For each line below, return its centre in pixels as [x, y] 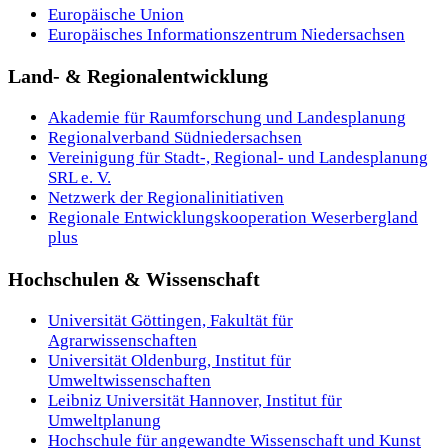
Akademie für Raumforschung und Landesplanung [227, 118]
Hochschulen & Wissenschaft [134, 279]
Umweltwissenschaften [129, 381]
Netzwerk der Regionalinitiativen [166, 198]
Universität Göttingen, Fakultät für [170, 321]
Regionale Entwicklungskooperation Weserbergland [233, 218]
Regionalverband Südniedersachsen [175, 138]
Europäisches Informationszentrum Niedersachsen [226, 35]
